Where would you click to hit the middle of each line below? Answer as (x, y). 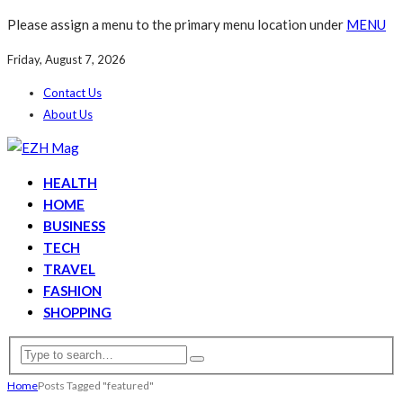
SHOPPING (77, 312)
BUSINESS (74, 226)
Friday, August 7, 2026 (67, 59)
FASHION (72, 291)
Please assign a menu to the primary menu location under (177, 24)
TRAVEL (69, 269)
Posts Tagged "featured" (96, 385)
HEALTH (70, 183)
